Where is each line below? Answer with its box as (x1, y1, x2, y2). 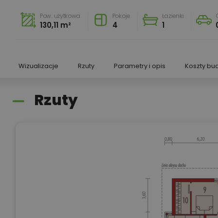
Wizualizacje (18, 61, 58, 71)
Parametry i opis (114, 61, 165, 71)
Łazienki (162, 11, 184, 20)
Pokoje (112, 11, 130, 20)
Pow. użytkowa (40, 11, 81, 20)
